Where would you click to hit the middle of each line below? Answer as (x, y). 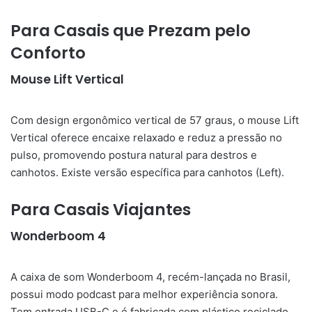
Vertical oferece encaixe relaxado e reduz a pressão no (146, 137)
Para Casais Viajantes (101, 209)
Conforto (48, 53)
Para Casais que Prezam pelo (131, 30)
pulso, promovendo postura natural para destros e (134, 155)
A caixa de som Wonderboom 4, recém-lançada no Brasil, (150, 276)
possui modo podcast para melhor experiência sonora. (144, 294)
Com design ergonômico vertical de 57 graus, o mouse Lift (155, 120)
